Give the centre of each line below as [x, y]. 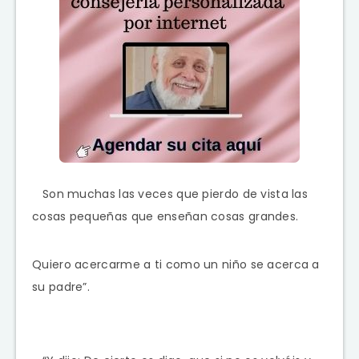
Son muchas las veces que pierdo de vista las [170, 194]
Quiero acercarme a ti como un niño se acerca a [176, 264]
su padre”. [61, 286]
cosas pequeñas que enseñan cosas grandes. [165, 216]
